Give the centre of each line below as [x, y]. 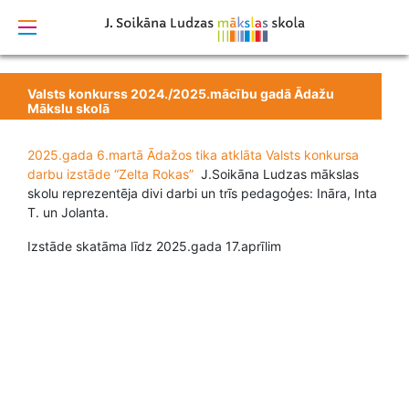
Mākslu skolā [68, 108]
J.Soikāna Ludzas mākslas [276, 174]
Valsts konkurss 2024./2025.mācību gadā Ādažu [181, 94]
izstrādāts [181, 15]
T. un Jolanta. [68, 212]
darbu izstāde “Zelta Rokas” [110, 174]
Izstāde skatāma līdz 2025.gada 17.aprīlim [154, 246]
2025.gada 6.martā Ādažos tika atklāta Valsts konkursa [193, 155]
